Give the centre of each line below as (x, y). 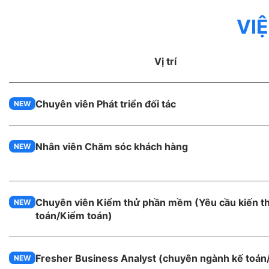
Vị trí (165, 61)
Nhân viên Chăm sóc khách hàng (112, 147)
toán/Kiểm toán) (74, 216)
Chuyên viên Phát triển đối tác (106, 104)
